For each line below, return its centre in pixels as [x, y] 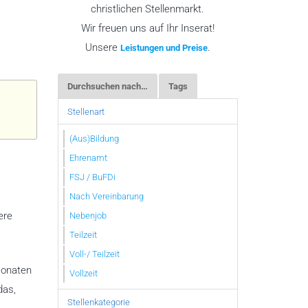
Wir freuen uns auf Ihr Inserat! [147, 28]
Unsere [102, 47]
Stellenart [86, 111]
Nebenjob [88, 215]
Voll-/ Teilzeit [95, 254]
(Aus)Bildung [94, 138]
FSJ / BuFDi [92, 177]
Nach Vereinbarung [107, 196]
